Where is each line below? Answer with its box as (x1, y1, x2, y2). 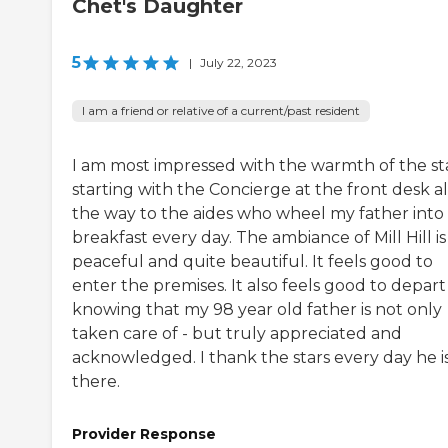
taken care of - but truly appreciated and (72, 323, 402, 343)
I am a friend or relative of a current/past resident (82, 102, 360, 118)
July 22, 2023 (200, 54, 277, 70)
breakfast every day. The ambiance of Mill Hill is (72, 227, 446, 247)
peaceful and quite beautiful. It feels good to (72, 251, 433, 271)
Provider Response (72, 424, 216, 443)
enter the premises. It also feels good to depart (72, 275, 446, 295)
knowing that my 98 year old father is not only (72, 299, 442, 319)
